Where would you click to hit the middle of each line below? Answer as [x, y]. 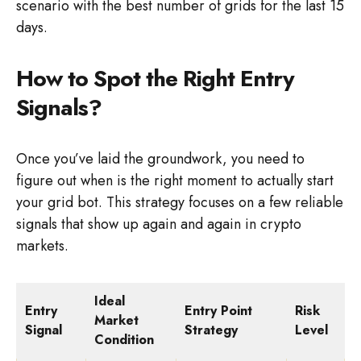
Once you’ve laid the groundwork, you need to [160, 159]
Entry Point [218, 311]
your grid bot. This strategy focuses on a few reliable [180, 203]
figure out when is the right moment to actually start [175, 181]
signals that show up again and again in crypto [159, 224]
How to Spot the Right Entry [155, 79]
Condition [124, 340]
